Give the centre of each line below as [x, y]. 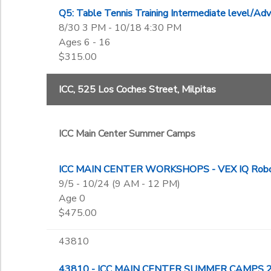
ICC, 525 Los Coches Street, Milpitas [137, 90]
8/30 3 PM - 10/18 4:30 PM [120, 28]
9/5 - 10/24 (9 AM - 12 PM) [119, 184]
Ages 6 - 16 [84, 42]
